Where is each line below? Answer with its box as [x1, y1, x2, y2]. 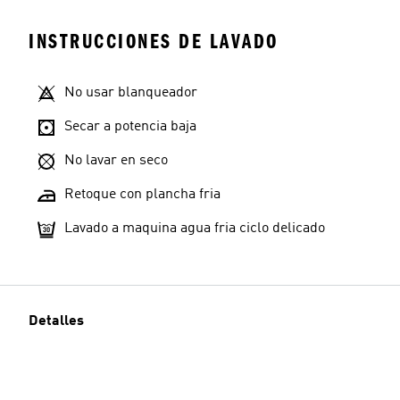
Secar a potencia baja [64, 120, 196, 134]
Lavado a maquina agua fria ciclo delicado [64, 221, 325, 236]
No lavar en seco [64, 154, 168, 168]
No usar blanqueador [64, 86, 197, 100]
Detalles [29, 314, 84, 329]
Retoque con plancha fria [64, 187, 221, 202]
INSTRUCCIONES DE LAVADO [29, 29, 279, 54]
